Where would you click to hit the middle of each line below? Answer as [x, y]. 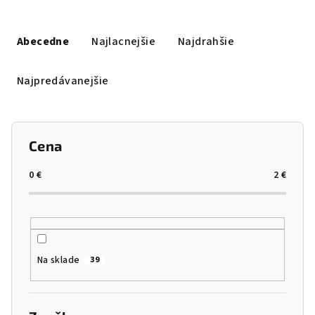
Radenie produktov [85, 21]
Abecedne [43, 41]
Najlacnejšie [123, 41]
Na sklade [58, 261]
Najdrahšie [206, 41]
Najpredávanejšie [63, 81]
